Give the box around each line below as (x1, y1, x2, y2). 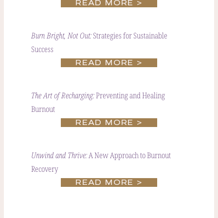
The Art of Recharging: (31, 90, 94, 101)
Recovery (31, 163, 58, 175)
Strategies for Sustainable (91, 30, 167, 41)
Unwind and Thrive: (31, 150, 87, 161)
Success (31, 43, 54, 55)
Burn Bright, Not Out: (31, 30, 91, 41)
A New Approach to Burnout (87, 149, 171, 161)
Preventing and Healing (94, 90, 165, 101)
